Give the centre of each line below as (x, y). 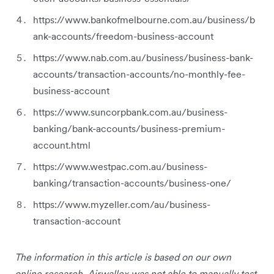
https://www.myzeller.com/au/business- (122, 204)
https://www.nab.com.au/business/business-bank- (143, 57)
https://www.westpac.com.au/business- (120, 166)
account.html (62, 145)
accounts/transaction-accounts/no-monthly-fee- (139, 74)
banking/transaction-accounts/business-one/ (132, 183)
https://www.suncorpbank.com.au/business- (130, 112)
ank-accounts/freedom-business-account (123, 36)
